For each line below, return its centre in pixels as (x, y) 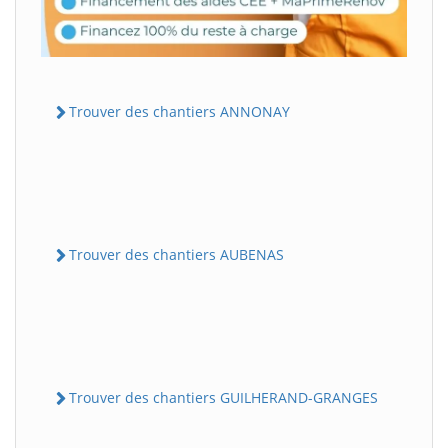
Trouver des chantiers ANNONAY (179, 111)
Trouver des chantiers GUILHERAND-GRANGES (223, 398)
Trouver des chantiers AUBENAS (176, 254)
